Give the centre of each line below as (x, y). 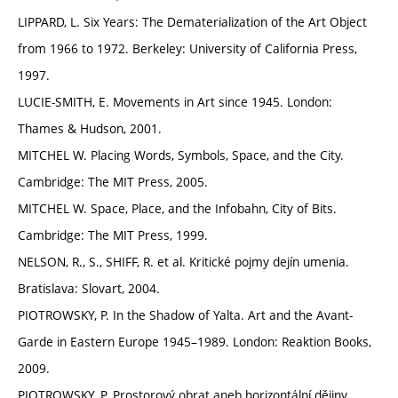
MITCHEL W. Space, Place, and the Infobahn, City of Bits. (177, 209)
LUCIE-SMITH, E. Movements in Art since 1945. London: (175, 102)
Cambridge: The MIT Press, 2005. (113, 182)
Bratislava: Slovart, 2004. (89, 289)
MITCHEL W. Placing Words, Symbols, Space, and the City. (181, 155)
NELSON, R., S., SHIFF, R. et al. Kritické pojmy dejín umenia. (183, 262)
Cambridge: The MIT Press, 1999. (113, 235)
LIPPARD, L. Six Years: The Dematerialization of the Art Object (192, 22)
